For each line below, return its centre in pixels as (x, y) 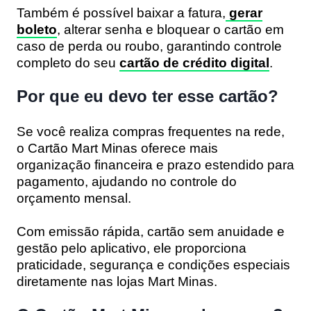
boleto (37, 29)
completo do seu (68, 62)
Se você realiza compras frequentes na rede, (151, 131)
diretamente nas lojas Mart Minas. (117, 281)
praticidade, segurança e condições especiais (153, 264)
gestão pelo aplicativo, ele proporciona (132, 248)
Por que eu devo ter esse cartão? (148, 96)
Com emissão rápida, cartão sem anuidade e (151, 231)
